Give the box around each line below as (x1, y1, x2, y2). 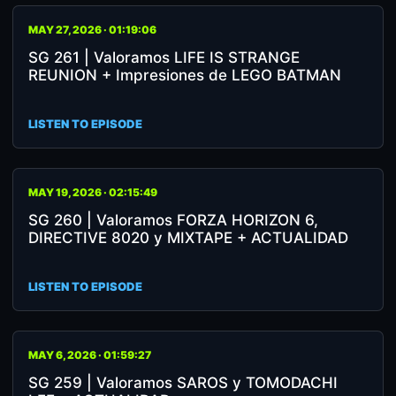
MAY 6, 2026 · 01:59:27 (28, 348, 151, 362)
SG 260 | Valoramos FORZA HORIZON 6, (28, 211, 318, 229)
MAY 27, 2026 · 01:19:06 (28, 23, 156, 36)
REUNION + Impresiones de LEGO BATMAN (28, 66, 341, 84)
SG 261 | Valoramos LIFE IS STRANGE (28, 49, 300, 66)
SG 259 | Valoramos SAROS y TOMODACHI (28, 374, 338, 392)
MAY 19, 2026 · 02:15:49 (28, 186, 157, 199)
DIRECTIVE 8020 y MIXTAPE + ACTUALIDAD (28, 229, 348, 247)
